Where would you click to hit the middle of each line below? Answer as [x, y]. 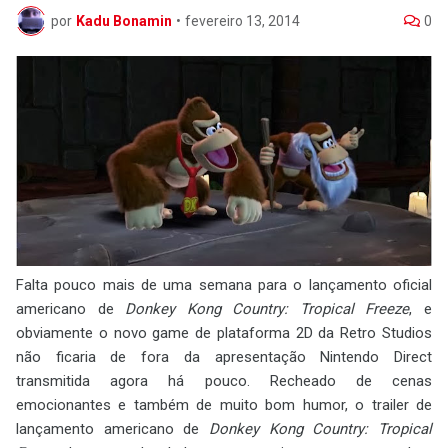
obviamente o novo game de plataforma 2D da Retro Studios [224, 332]
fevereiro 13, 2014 [242, 20]
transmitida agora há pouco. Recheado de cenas [224, 380]
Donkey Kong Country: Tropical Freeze [267, 308]
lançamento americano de [112, 428]
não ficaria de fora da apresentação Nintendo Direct [224, 356]
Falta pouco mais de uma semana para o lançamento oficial [224, 284]
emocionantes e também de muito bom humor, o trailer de [224, 404]
